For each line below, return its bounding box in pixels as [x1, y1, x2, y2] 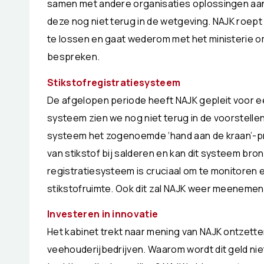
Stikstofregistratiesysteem [47, 75, 181, 89]
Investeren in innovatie [47, 207, 159, 221]
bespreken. [47, 50, 100, 64]
